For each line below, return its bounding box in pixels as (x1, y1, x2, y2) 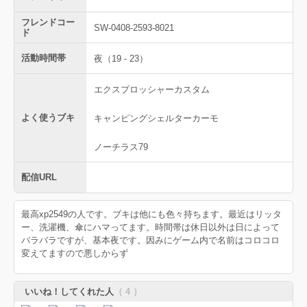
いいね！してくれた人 (25, 286, 114, 297)
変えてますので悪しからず (21, 248, 128, 258)
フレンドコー (21, 17, 75, 27)
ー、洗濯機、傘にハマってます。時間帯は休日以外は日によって (21, 222, 280, 232)
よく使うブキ (21, 112, 75, 123)
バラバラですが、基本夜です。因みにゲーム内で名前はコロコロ (21, 235, 280, 245)
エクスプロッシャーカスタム (94, 84, 210, 95)
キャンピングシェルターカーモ (94, 112, 219, 123)
